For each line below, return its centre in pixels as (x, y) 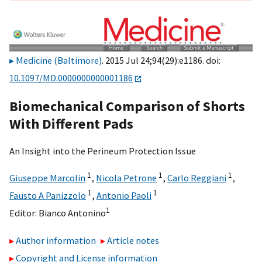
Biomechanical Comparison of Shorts (127, 106)
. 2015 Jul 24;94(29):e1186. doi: (161, 61)
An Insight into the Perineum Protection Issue (103, 151)
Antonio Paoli (124, 196)
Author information (56, 240)
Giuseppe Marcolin (47, 178)
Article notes (133, 240)
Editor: (24, 213)
